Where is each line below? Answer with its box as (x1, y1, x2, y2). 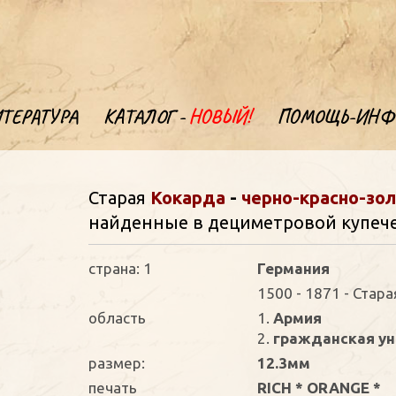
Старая (88, 187, 151, 208)
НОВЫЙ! (189, 104, 251, 129)
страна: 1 (88, 260, 153, 277)
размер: (88, 354, 146, 371)
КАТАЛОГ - (103, 104, 189, 129)
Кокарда (150, 187, 226, 208)
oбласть (88, 309, 147, 326)
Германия (256, 260, 330, 277)
